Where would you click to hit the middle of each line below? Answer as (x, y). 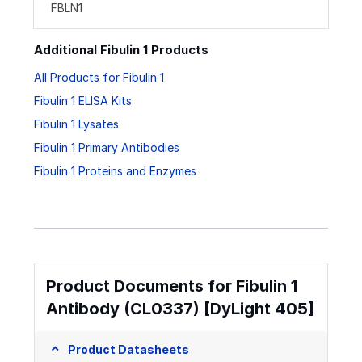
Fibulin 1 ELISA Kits (83, 100)
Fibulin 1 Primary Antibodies (107, 147)
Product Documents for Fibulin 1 (172, 286)
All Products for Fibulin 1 (99, 77)
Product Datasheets (128, 349)
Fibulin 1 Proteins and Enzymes (115, 170)
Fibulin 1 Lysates (76, 124)
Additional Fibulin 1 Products (121, 50)
